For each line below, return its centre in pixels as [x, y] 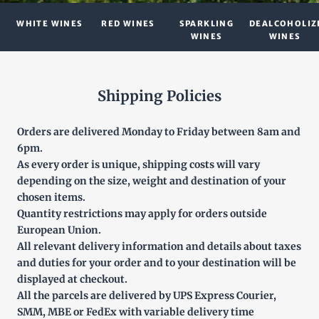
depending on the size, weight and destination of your [152, 181]
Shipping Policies [159, 96]
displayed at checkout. [72, 279]
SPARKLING [206, 23]
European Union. [59, 230]
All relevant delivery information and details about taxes [159, 246]
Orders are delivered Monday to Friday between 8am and [159, 132]
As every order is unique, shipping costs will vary [138, 164]
